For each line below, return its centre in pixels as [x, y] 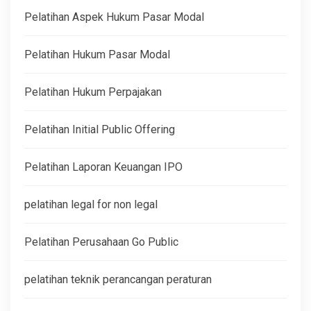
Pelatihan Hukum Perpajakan [93, 92]
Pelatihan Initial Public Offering [100, 129]
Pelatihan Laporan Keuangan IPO [103, 167]
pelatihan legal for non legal [91, 204]
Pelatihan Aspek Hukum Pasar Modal [114, 17]
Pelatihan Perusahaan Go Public [101, 242]
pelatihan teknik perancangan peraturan [118, 279]
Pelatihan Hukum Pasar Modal [97, 54]
